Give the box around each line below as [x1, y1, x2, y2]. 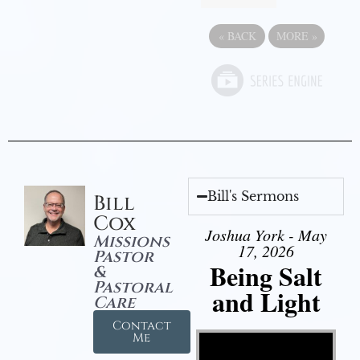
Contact [112, 317, 171, 334]
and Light [211, 282, 321, 321]
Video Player [198, 323, 238, 339]
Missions [92, 230, 170, 252]
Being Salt [210, 256, 322, 295]
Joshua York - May [205, 223, 327, 245]
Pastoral [92, 276, 173, 298]
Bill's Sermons [207, 187, 300, 204]
